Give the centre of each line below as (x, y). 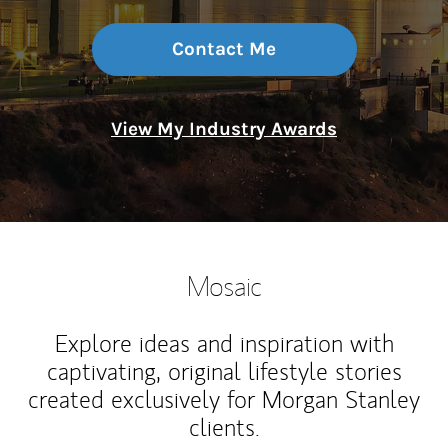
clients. (224, 427)
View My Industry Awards (224, 129)
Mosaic (224, 285)
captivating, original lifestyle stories (224, 371)
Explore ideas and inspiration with (224, 343)
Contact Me (224, 49)
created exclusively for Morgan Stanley (224, 399)
